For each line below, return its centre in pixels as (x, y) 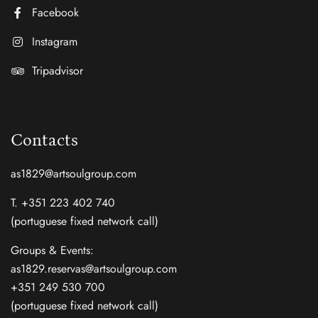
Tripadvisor (57, 71)
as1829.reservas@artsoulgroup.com (94, 269)
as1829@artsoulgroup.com (73, 174)
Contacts (44, 140)
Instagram (55, 42)
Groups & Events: (52, 250)
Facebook (55, 12)
